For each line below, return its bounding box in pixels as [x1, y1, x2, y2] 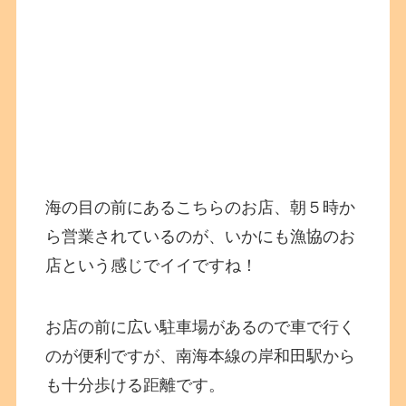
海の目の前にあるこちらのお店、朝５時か [45, 198, 356, 217]
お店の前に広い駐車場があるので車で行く [45, 318, 356, 337]
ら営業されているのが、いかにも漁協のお [45, 227, 356, 246]
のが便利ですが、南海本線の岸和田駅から [45, 347, 356, 366]
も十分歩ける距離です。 [45, 376, 226, 395]
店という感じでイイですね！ [45, 256, 258, 275]
